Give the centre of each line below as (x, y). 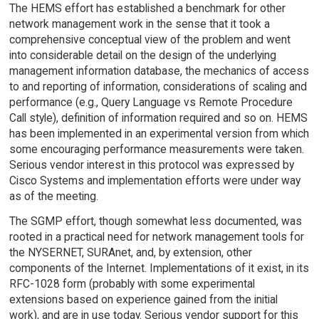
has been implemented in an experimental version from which (159, 134)
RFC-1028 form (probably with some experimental (132, 283)
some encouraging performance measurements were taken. (156, 150)
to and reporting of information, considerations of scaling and (158, 87)
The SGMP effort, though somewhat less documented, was (155, 221)
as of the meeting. (53, 197)
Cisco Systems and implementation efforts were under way (155, 181)
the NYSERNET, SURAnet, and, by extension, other (130, 252)
